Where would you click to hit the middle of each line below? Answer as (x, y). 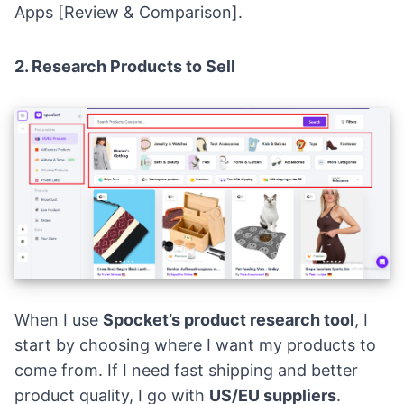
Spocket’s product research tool (229, 319)
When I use (59, 319)
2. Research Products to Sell (125, 66)
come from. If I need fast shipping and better (186, 370)
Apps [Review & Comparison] (126, 12)
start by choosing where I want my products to (195, 344)
